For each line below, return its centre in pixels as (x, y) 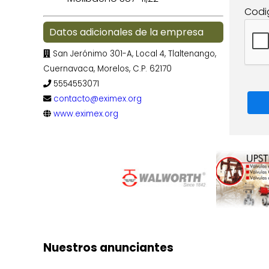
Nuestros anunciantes (108, 247)
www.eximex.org (86, 114)
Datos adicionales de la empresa (126, 32)
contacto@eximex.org (98, 99)
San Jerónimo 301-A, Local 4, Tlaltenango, (133, 54)
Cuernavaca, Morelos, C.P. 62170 (107, 69)
